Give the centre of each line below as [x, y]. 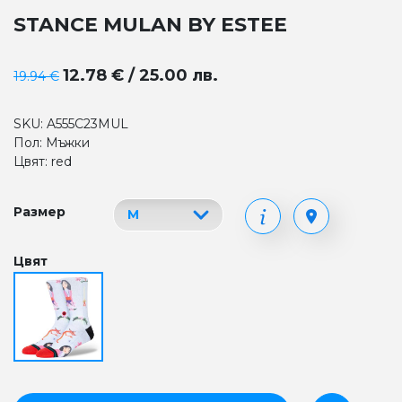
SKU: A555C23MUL [71, 124]
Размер [39, 212]
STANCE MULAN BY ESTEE [150, 25]
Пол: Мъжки [52, 143]
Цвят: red [43, 162]
